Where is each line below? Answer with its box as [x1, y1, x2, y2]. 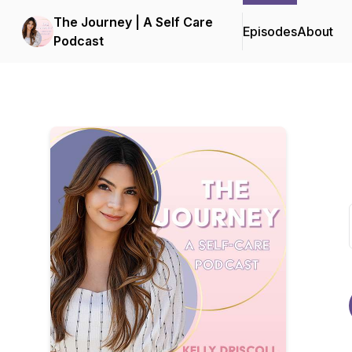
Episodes [243, 24, 297, 39]
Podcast [53, 33, 104, 49]
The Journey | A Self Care [53, 14, 213, 30]
